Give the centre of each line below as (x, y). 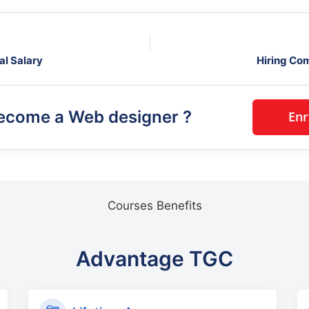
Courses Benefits (154, 205)
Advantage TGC (154, 258)
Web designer (126, 117)
